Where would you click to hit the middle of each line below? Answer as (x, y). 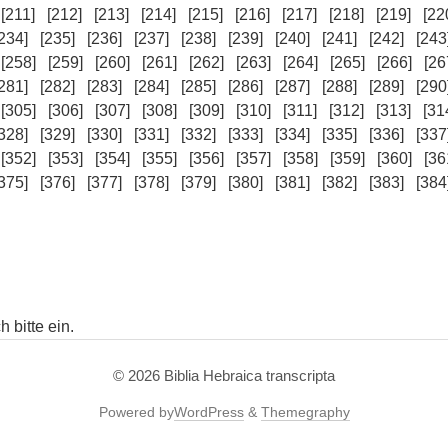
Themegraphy (305, 412)
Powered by (136, 412)
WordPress (208, 412)
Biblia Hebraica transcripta (249, 375)
